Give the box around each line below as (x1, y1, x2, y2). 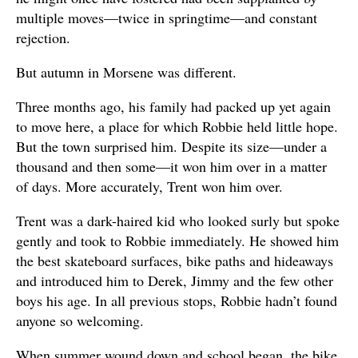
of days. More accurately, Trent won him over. (16, 177, 283, 196)
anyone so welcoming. (16, 311, 144, 330)
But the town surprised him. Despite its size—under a (16, 137, 327, 156)
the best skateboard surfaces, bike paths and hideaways (16, 251, 333, 270)
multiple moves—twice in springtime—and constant (16, 8, 317, 27)
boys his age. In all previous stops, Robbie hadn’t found (16, 291, 337, 310)
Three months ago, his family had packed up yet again (16, 97, 331, 116)
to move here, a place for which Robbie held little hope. (16, 117, 338, 136)
